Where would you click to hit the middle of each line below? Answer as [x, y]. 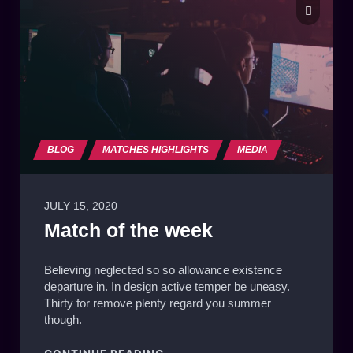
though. [63, 319]
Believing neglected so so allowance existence [163, 269]
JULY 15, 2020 [81, 206]
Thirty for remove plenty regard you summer [158, 303]
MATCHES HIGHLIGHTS [156, 150]
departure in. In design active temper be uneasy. [167, 286]
